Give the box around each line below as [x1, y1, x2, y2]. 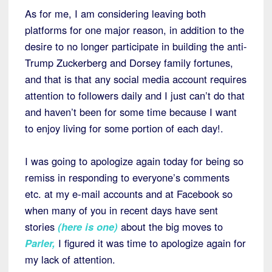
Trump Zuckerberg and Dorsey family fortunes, [25, 55, 233, 70]
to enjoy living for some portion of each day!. [25, 121, 223, 136]
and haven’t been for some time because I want [25, 104, 237, 120]
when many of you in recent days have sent [25, 203, 218, 218]
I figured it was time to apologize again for [55, 236, 246, 251]
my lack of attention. [25, 252, 115, 267]
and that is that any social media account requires [25, 72, 246, 87]
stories [25, 219, 58, 234]
